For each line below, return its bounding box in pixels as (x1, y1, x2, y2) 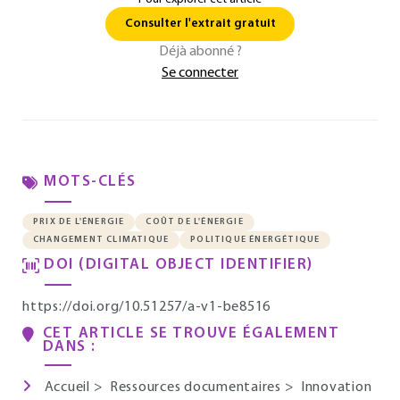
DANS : (42, 339, 96, 354)
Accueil (44, 380, 94, 395)
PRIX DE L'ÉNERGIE (33, 217, 125, 227)
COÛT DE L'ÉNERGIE (146, 217, 244, 227)
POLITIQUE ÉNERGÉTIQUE (190, 235, 321, 245)
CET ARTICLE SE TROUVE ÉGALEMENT (42, 326, 340, 341)
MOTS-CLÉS (44, 174, 137, 189)
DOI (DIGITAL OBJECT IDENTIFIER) (44, 257, 313, 272)
